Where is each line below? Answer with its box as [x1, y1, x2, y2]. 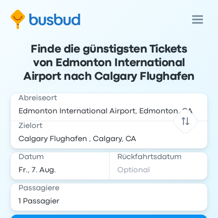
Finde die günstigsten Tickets [31, 45, 187, 54]
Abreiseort [18, 95, 57, 102]
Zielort [18, 123, 43, 129]
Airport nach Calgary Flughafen [23, 72, 195, 82]
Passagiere [18, 185, 60, 192]
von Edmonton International [33, 58, 185, 68]
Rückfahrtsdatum [117, 154, 182, 161]
